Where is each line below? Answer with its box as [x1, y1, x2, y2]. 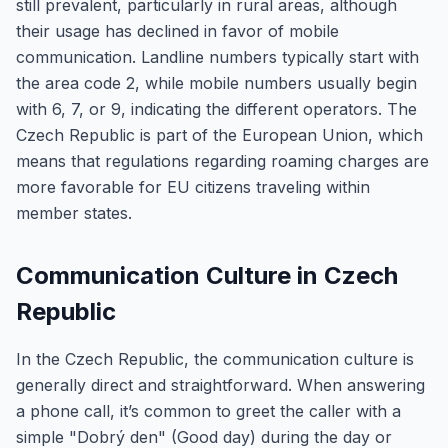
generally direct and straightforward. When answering [16, 375, 425, 395]
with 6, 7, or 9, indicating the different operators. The [16, 99, 417, 119]
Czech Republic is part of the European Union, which [16, 125, 423, 145]
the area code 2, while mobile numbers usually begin [16, 73, 417, 93]
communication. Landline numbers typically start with [16, 47, 419, 67]
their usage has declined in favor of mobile [16, 21, 339, 41]
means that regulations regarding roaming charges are [16, 151, 429, 171]
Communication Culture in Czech [16, 261, 398, 290]
